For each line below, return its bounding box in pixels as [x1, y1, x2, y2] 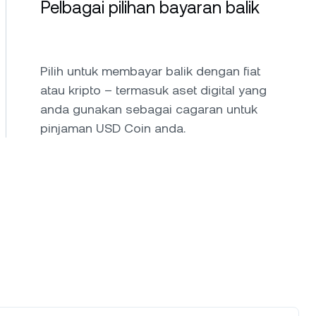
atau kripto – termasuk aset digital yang [40, 83, 267, 97]
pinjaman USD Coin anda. [40, 121, 186, 135]
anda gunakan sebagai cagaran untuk [40, 102, 257, 116]
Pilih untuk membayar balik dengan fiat [40, 63, 260, 78]
